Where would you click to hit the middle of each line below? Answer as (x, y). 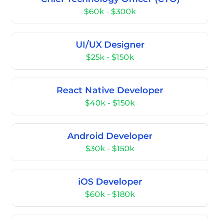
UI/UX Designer (110, 45)
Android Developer (110, 136)
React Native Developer (110, 90)
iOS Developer (110, 182)
